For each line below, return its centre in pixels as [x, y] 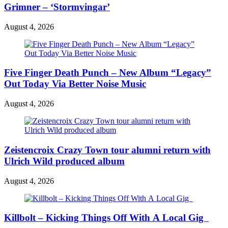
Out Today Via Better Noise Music [75, 84]
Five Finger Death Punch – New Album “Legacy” [108, 73]
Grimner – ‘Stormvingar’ [57, 7]
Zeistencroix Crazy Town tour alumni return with [107, 150]
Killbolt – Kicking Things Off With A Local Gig [106, 218]
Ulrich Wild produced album [64, 161]
